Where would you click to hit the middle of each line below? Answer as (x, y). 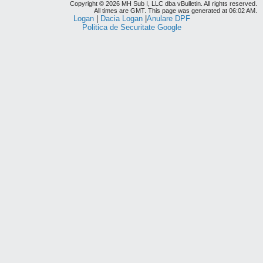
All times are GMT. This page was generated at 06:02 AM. (176, 11)
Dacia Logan (121, 18)
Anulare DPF (168, 18)
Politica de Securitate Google (131, 27)
